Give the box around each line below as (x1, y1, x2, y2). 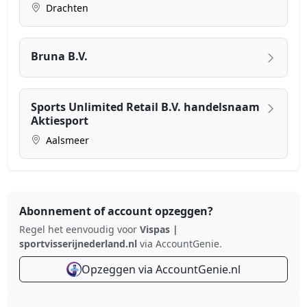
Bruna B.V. (31, 48, 88, 64)
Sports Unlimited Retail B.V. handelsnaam (31, 99, 260, 114)
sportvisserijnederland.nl (19, 236, 137, 250)
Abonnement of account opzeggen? (19, 203, 213, 219)
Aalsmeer (43, 133, 89, 147)
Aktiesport (31, 112, 88, 128)
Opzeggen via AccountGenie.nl (82, 261, 241, 277)
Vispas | (140, 222, 178, 236)
